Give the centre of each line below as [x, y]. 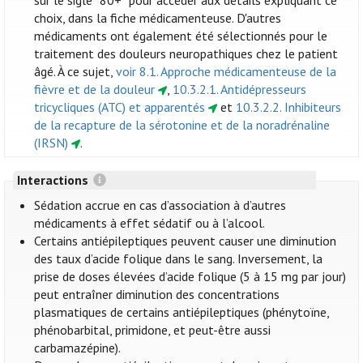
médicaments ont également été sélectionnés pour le [181, 36]
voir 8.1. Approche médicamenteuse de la [226, 72]
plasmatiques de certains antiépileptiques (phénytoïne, [182, 312]
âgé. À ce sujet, [75, 72]
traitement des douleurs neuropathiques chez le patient [186, 54]
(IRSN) [51, 143]
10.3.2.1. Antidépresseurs [239, 90]
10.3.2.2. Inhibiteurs [288, 107]
